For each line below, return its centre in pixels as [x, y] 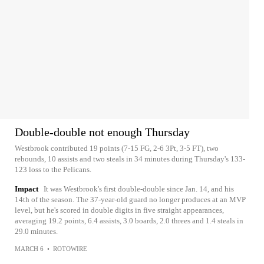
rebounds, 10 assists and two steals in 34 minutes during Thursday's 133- [130, 159]
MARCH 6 [29, 249]
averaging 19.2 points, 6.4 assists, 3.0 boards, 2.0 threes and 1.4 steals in [129, 221]
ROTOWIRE [70, 249]
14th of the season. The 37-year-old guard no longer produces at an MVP [130, 199]
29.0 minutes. [36, 231]
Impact [27, 189]
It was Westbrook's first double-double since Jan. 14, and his [139, 189]
